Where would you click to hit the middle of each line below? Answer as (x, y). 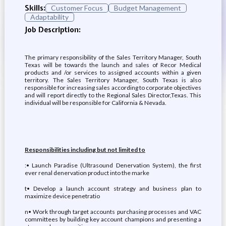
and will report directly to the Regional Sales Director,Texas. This (113, 95)
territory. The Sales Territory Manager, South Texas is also (113, 80)
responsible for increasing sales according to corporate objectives (113, 88)
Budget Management (147, 8)
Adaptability (49, 17)
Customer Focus (77, 8)
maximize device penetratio (62, 196)
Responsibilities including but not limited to (85, 150)
